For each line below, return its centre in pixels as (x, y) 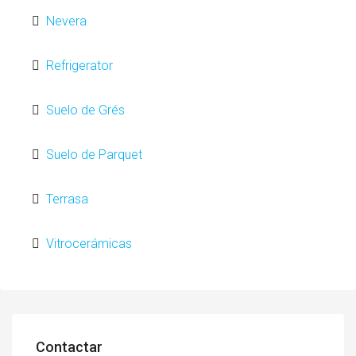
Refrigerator (79, 66)
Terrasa (67, 199)
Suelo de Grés (85, 110)
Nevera (66, 21)
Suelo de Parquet (94, 155)
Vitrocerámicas (89, 244)
